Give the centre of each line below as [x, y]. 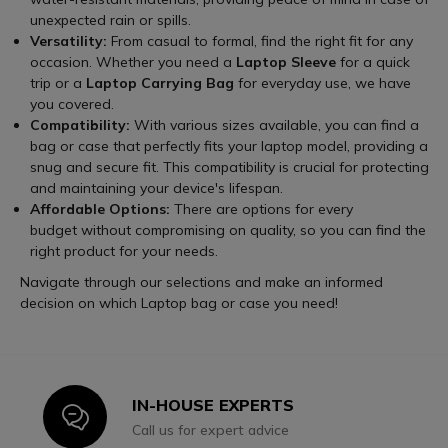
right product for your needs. [124, 250]
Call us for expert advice [211, 429]
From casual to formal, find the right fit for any [260, 40]
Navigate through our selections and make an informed [201, 281]
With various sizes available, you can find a [274, 124]
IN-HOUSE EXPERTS [213, 404]
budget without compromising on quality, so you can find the [228, 229]
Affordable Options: [102, 208]
